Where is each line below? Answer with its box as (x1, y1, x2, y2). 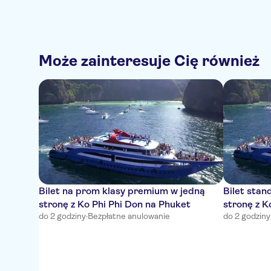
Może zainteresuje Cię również (39, 52, 260, 70)
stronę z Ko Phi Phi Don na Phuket (39, 198, 191, 210)
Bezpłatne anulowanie (88, 211, 170, 221)
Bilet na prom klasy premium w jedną (39, 185, 205, 197)
